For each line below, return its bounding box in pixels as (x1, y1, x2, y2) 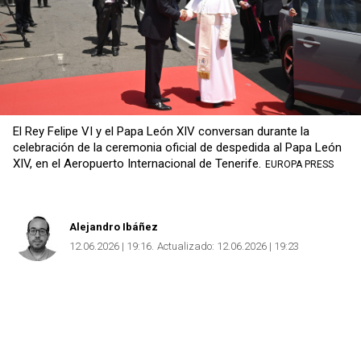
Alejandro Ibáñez (69, 220, 158, 233)
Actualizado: (157, 239, 214, 252)
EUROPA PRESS (265, 158, 334, 170)
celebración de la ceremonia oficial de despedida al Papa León (13, 139, 342, 155)
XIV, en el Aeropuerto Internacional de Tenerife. (13, 156, 261, 171)
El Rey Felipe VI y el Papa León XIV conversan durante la (13, 123, 309, 139)
